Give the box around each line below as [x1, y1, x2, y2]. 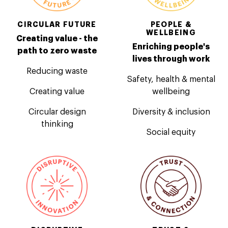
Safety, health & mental [127, 75, 215, 83]
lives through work [132, 54, 210, 63]
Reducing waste [26, 67, 88, 75]
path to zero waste [17, 46, 97, 55]
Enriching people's [132, 42, 210, 51]
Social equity [147, 128, 195, 136]
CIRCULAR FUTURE [17, 20, 97, 28]
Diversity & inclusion [132, 107, 210, 116]
